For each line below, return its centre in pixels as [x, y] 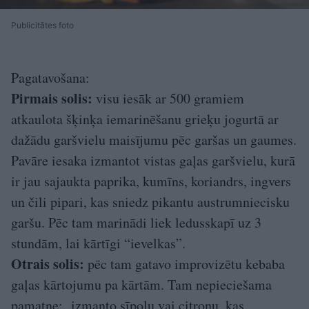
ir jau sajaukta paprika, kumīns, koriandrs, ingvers [151, 181]
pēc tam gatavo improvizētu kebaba [185, 264]
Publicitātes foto [42, 26]
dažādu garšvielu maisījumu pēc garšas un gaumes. [154, 140]
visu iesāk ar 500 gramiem [168, 99]
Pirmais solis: [52, 99]
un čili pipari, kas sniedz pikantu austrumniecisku [150, 202]
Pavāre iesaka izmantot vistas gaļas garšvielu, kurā [153, 161]
